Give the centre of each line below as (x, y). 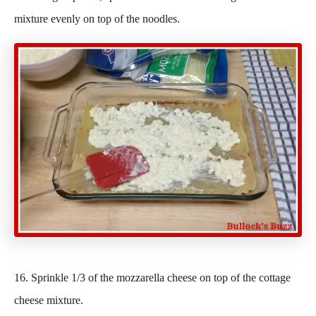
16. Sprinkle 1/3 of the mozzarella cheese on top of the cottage (152, 278)
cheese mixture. (49, 300)
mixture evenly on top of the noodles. (97, 19)
